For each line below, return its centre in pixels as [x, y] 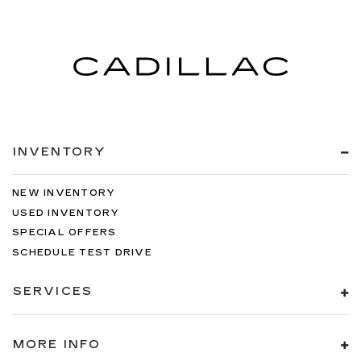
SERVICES [53, 292]
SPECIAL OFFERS [64, 233]
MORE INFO [57, 344]
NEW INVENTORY [64, 193]
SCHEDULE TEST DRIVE [82, 252]
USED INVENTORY [66, 213]
